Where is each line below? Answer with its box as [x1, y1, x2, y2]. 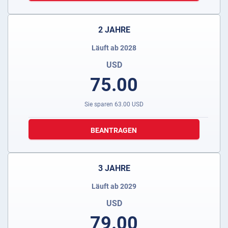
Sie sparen [84, 101, 115, 108]
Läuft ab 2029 [92, 182, 136, 191]
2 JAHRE [98, 25, 130, 35]
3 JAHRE [98, 163, 130, 174]
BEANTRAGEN [91, 126, 137, 135]
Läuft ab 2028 [92, 44, 136, 52]
